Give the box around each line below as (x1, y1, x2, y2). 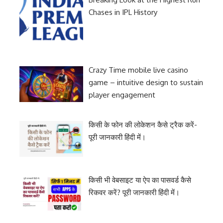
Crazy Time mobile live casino (89, 65, 189, 75)
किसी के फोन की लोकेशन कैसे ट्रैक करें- (89, 120, 198, 130)
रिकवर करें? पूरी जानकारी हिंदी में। (89, 187, 180, 197)
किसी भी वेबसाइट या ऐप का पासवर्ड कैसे (89, 175, 192, 185)
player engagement (89, 90, 156, 100)
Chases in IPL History (89, 7, 158, 17)
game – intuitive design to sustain (89, 78, 204, 88)
